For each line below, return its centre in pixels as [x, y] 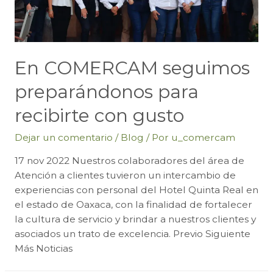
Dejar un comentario [63, 137]
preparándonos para [106, 91]
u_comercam [203, 137]
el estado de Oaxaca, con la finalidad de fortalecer [133, 205]
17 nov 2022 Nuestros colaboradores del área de [129, 161]
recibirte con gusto [99, 115]
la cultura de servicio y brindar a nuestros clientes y [135, 219]
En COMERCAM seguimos [132, 68]
